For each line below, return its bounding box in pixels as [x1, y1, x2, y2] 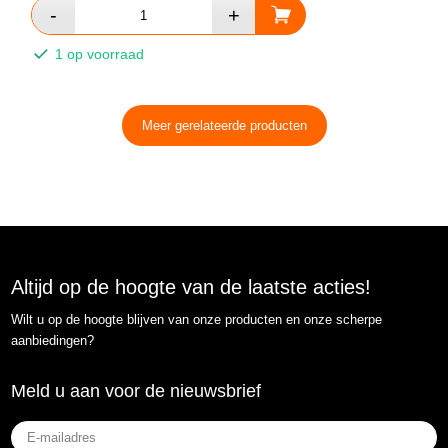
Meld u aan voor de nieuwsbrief [11, 381, 262, 402]
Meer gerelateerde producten [141, 118, 307, 133]
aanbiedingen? [11, 333, 95, 349]
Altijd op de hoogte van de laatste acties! [11, 276, 372, 298]
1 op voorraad [51, 46, 145, 62]
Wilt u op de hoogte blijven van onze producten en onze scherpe [11, 312, 383, 328]
